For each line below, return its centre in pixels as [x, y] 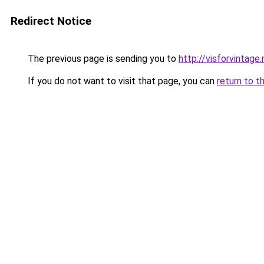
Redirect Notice [51, 21]
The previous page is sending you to [102, 59]
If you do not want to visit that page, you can [121, 81]
